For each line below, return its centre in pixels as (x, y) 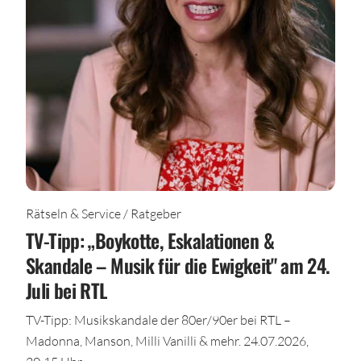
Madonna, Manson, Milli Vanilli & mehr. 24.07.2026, (167, 341)
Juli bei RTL (66, 290)
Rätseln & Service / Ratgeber (104, 214)
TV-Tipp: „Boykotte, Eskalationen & (150, 241)
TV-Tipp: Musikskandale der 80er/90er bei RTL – (158, 320)
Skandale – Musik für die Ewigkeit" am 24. (178, 266)
